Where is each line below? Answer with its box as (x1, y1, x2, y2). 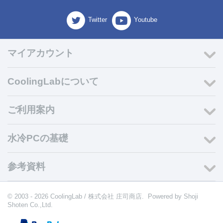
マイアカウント (7, 48, 74, 59)
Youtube (133, 16, 157, 24)
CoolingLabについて (7, 76, 99, 87)
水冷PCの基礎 (7, 133, 68, 144)
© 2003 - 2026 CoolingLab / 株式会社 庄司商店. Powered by (7, 193, 184, 201)
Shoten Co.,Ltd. (7, 201, 53, 209)
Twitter (88, 16, 107, 24)
